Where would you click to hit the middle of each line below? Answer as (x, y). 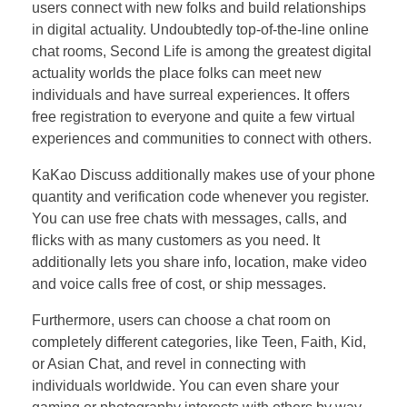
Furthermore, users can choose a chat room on (181, 320)
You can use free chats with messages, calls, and (189, 218)
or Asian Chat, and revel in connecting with (169, 363)
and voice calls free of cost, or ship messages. (179, 283)
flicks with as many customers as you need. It (176, 240)
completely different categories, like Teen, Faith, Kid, (199, 342)
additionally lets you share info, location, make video (199, 262)
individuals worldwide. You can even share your (185, 385)
